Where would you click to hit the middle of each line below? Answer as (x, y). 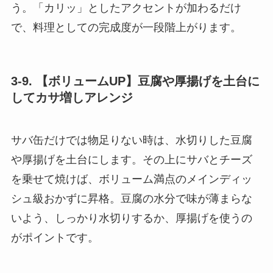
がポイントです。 (55, 237)
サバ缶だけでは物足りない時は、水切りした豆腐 (131, 140)
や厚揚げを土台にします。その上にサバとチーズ (131, 159)
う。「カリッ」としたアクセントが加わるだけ (126, 8)
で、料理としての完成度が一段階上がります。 (126, 28)
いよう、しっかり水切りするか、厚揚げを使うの (131, 218)
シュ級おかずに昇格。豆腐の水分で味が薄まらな (131, 198)
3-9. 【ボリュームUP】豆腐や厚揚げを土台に (135, 81)
